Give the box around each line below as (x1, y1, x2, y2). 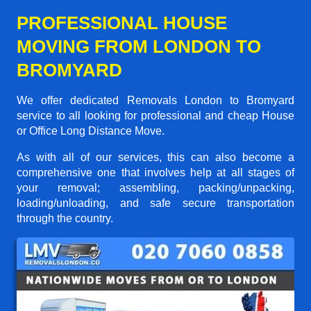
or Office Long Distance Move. (17, 124, 165, 137)
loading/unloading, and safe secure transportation (17, 196, 294, 209)
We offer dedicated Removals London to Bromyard (17, 94, 294, 106)
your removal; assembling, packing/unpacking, (17, 181, 294, 194)
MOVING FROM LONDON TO (17, 35, 261, 57)
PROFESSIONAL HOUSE (17, 12, 227, 33)
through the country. (17, 212, 113, 224)
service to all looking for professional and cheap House (17, 109, 294, 121)
